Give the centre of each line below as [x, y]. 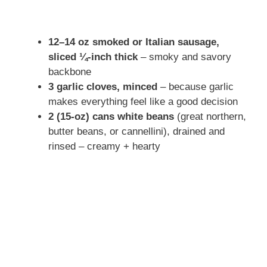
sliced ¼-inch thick [93, 57]
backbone [70, 72]
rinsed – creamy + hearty [104, 146]
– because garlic [195, 86]
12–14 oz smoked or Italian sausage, [134, 42]
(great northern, [210, 116]
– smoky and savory [184, 57]
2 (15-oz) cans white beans [111, 116]
